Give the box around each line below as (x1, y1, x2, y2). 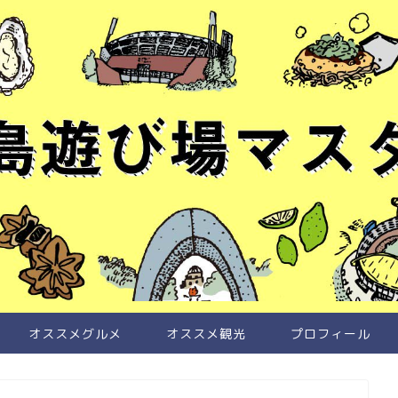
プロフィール (290, 325, 370, 342)
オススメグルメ (28, 325, 122, 342)
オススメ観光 (165, 325, 246, 342)
